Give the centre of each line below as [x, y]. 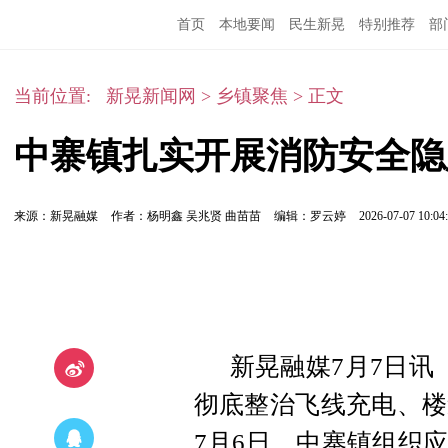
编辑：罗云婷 [311, 216]
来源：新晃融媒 [55, 216]
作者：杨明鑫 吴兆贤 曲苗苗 [187, 216]
